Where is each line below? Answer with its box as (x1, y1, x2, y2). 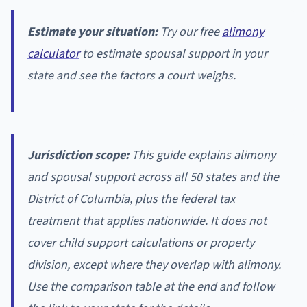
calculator (27, 45, 79, 62)
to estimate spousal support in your (79, 45, 267, 62)
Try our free (158, 23, 222, 40)
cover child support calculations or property (27, 234, 254, 251)
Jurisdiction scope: (27, 146, 129, 164)
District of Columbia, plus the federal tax (27, 190, 235, 208)
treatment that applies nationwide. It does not (27, 212, 267, 230)
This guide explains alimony (129, 146, 275, 164)
